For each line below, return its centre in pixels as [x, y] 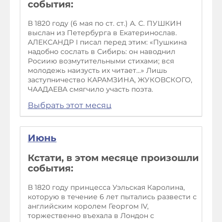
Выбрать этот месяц [70, 106]
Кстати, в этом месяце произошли [113, 158]
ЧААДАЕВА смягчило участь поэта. [90, 89]
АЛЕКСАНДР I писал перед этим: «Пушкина [107, 42]
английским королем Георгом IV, [88, 206]
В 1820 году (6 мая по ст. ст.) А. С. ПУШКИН [105, 24]
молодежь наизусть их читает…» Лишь [97, 71]
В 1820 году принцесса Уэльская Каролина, [106, 187]
